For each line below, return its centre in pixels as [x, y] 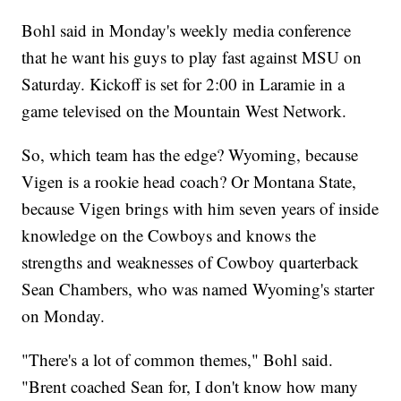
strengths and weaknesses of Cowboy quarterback [191, 261]
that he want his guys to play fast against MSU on [192, 56]
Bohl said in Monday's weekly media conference [187, 30]
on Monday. [64, 315]
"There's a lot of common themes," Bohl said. [178, 359]
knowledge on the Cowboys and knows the [169, 235]
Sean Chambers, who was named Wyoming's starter [198, 288]
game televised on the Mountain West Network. [184, 110]
